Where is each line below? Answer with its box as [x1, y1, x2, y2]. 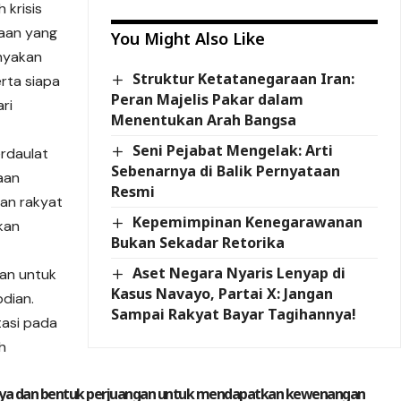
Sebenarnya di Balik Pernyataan [111, 161, 341, 181]
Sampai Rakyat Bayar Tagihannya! [111, 304, 357, 325]
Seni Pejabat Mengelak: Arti [132, 140, 333, 160]
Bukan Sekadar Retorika [111, 233, 286, 253]
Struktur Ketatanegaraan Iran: [132, 68, 354, 89]
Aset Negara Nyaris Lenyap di [132, 263, 346, 284]
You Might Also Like [111, 27, 266, 49]
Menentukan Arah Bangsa [111, 109, 297, 130]
